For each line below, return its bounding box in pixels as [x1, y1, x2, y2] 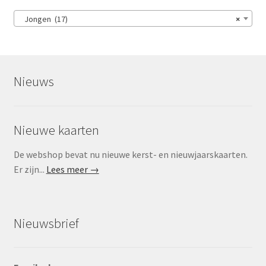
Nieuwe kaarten [13, 122, 99, 139]
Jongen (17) [18, 14, 68, 25]
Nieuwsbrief [13, 214, 79, 232]
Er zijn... [13, 163, 46, 176]
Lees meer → [46, 163, 99, 176]
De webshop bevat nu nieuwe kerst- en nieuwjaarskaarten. [13, 148, 248, 161]
